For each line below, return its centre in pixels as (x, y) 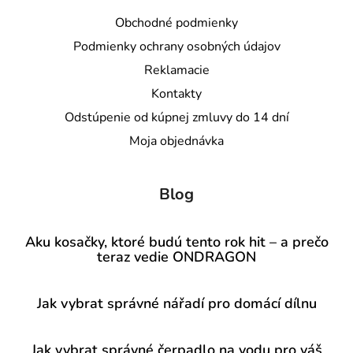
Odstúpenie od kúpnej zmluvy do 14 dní (176, 118)
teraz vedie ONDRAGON (176, 257)
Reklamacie (176, 71)
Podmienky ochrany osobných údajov (176, 47)
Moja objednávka (176, 141)
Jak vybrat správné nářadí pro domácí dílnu (176, 304)
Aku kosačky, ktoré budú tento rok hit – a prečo (176, 242)
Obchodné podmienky (176, 23)
